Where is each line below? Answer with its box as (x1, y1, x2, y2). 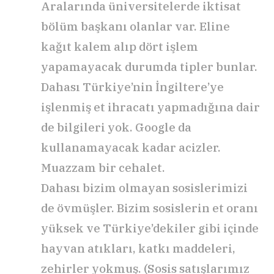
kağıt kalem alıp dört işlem (41, 39, 198, 54)
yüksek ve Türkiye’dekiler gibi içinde (41, 221, 259, 236)
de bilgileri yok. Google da (41, 120, 191, 135)
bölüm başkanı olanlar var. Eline (41, 19, 230, 34)
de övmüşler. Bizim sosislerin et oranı (41, 201, 258, 216)
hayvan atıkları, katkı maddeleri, (41, 241, 235, 256)
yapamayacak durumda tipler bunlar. (41, 59, 257, 75)
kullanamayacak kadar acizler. (41, 140, 221, 155)
